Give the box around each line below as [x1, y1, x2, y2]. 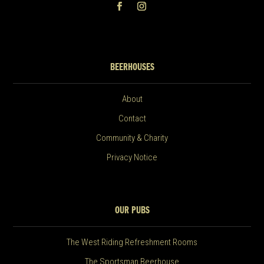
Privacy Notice [107, 152, 157, 163]
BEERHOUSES [110, 62, 154, 73]
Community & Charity [96, 133, 168, 144]
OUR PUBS [114, 206, 150, 216]
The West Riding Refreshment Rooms [67, 237, 197, 248]
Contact [118, 113, 146, 124]
